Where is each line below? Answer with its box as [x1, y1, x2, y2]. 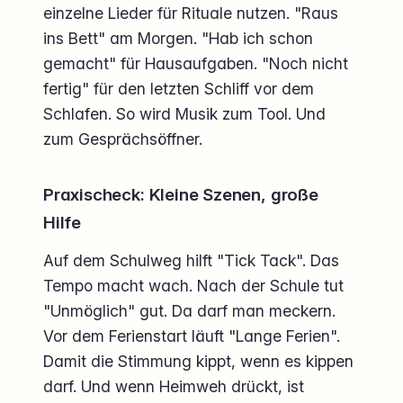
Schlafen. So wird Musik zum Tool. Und [43, 104, 326, 124]
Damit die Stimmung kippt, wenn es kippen [43, 352, 354, 372]
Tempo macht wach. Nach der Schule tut [43, 276, 344, 296]
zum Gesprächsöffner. [43, 130, 202, 149]
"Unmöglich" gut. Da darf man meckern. [43, 301, 336, 321]
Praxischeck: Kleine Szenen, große [43, 184, 318, 206]
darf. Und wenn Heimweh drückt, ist [43, 377, 304, 397]
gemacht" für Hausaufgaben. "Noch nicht [43, 54, 348, 74]
